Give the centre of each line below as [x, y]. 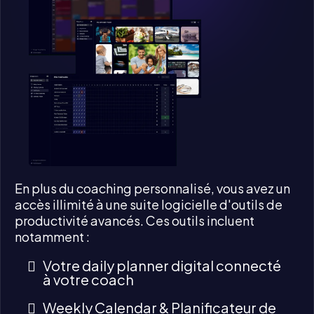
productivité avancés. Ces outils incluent [135, 220]
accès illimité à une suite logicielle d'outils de [149, 204]
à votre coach [88, 279]
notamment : [52, 236]
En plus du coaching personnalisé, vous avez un [152, 188]
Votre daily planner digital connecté [162, 265]
